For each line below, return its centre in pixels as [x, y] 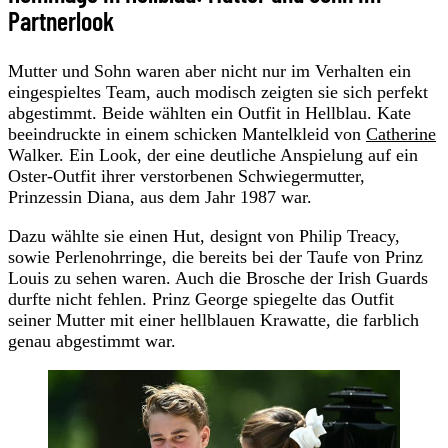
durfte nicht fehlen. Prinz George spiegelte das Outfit [201, 299]
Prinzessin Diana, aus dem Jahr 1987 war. [160, 197]
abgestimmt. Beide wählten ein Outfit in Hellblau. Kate [209, 113]
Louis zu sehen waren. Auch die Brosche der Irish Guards [218, 278]
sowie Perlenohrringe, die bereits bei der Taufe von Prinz [215, 257]
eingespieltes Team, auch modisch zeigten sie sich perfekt [218, 92]
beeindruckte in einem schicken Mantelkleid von [187, 134]
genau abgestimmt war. [92, 341]
